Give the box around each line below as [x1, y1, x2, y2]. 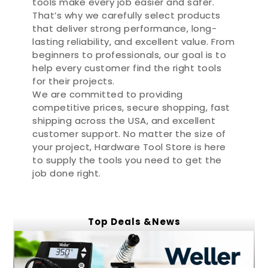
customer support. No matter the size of [32, 127, 226, 140]
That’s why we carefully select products [32, 9, 221, 22]
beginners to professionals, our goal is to [32, 48, 227, 61]
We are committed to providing [32, 88, 183, 100]
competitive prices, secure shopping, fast [32, 101, 230, 114]
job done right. [32, 167, 101, 179]
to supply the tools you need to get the [32, 154, 222, 166]
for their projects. [32, 75, 115, 87]
